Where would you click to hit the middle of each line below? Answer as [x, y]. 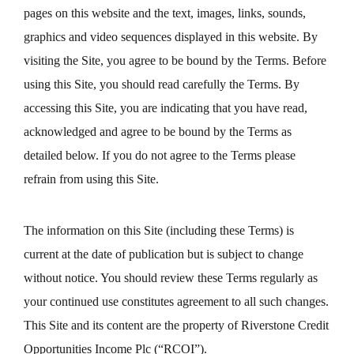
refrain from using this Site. [91, 179]
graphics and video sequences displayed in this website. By [171, 37]
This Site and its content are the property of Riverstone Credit [176, 325]
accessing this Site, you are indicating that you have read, [166, 108]
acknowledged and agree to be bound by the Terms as [158, 132]
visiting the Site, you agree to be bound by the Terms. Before [175, 60]
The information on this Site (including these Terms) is [159, 230]
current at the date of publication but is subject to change [164, 254]
